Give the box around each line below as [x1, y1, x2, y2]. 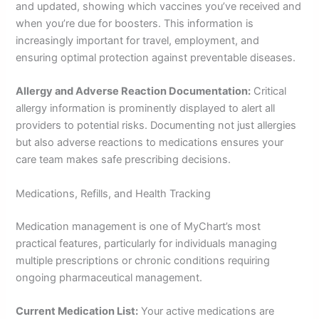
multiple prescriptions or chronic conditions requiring [16, 253, 271, 267]
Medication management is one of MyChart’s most [16, 219, 261, 233]
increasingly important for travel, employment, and [16, 34, 260, 48]
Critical [251, 85, 287, 98]
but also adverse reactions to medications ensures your [16, 136, 284, 150]
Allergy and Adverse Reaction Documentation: [16, 85, 251, 98]
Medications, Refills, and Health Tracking [16, 187, 211, 200]
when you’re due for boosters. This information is [16, 17, 254, 31]
